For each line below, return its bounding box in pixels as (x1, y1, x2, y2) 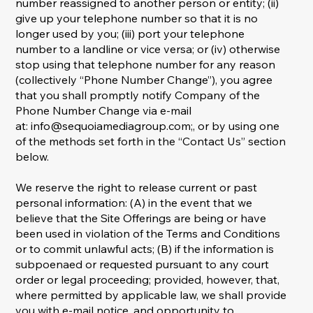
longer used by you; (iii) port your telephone (15, 27, 245, 41)
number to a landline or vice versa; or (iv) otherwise (15, 42, 281, 57)
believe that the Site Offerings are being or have (15, 211, 267, 226)
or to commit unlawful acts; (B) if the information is (15, 242, 275, 256)
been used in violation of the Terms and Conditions (15, 226, 281, 241)
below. (15, 150, 50, 164)
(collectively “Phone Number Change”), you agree (15, 73, 273, 87)
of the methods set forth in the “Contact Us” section (15, 134, 286, 149)
